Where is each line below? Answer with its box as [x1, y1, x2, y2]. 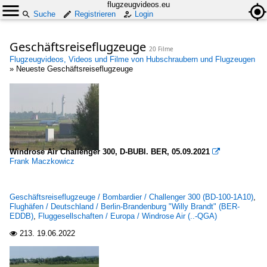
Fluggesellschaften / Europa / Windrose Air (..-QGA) [38, 212, 217, 221]
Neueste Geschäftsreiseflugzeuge [16, 64, 133, 73]
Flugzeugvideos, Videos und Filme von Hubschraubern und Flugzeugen [10, 55, 255, 64]
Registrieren [74, 10, 116, 18]
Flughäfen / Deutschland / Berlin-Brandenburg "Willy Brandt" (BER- [10, 202, 240, 211]
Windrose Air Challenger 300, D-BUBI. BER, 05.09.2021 [10, 147, 210, 156]
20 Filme [149, 45, 173, 53]
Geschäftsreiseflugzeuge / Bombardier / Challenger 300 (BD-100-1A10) [10, 193, 253, 201]
